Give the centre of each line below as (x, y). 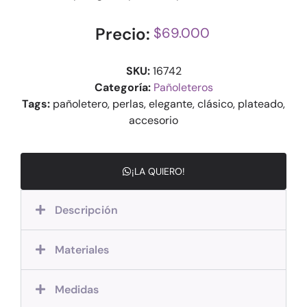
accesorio (153, 121)
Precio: (123, 34)
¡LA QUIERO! (158, 171)
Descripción (87, 210)
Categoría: (122, 88)
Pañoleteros (183, 88)
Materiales (82, 249)
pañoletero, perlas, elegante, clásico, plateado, (168, 104)
